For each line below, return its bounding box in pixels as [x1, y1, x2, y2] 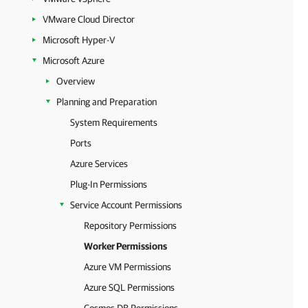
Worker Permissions [84, 241, 167, 252]
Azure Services [70, 158, 128, 169]
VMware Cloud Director [43, 14, 135, 25]
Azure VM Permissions [84, 261, 171, 272]
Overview [56, 76, 95, 87]
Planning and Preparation [56, 96, 157, 107]
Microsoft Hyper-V [43, 34, 115, 45]
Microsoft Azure [43, 55, 104, 66]
